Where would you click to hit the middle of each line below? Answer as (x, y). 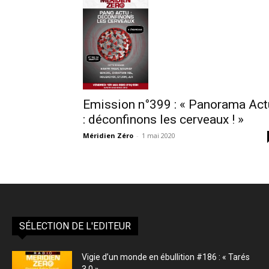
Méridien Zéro (108, 136)
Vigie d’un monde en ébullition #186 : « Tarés (166, 257)
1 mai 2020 (159, 136)
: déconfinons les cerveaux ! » (163, 120)
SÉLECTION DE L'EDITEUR (75, 226)
